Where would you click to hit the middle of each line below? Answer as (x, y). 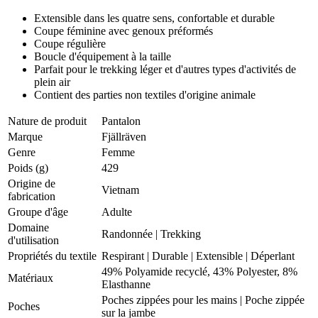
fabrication (32, 196)
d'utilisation (33, 240)
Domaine (28, 227)
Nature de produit (47, 121)
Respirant (123, 256)
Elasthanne (126, 284)
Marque (25, 136)
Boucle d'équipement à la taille (103, 56)
